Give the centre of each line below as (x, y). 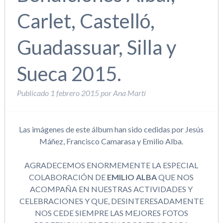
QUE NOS (175, 177)
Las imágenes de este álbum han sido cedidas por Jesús (111, 129)
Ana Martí (129, 93)
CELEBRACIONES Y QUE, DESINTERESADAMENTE (111, 201)
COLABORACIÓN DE (68, 177)
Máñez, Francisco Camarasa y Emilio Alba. (111, 141)
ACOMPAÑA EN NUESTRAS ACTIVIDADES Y (111, 189)
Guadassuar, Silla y (96, 47)
